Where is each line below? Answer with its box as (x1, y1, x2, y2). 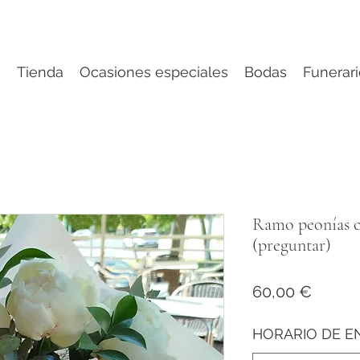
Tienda (16, 63, 63, 80)
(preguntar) (252, 234, 331, 256)
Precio (311, 280, 358, 301)
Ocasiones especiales (79, 63, 228, 80)
